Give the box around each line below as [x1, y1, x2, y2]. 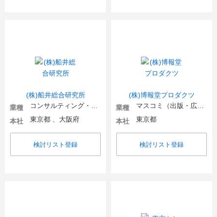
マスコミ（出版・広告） [197, 102, 204, 109]
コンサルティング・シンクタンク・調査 [91, 102, 98, 109]
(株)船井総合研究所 [26, 91, 85, 99]
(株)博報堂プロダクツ [128, 91, 195, 99]
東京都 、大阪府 [30, 115, 79, 123]
